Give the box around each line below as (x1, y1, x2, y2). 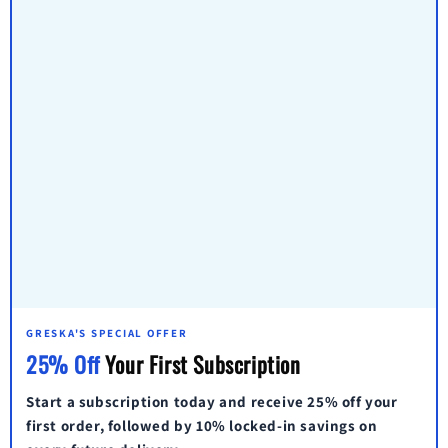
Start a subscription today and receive (26, 391, 308, 411)
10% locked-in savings (196, 415, 356, 435)
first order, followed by (26, 415, 197, 435)
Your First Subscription (99, 347, 301, 380)
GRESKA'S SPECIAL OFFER (26, 325, 188, 340)
